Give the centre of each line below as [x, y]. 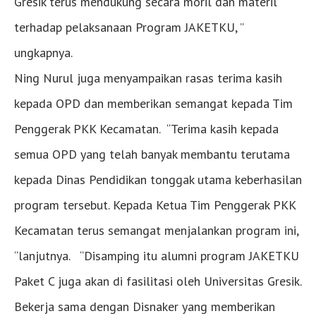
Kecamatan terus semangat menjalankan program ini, [156, 230]
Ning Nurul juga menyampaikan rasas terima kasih [148, 78]
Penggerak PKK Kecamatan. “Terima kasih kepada [146, 128]
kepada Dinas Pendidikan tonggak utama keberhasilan [158, 179]
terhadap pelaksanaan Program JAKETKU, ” [129, 27]
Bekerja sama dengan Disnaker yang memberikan [145, 306]
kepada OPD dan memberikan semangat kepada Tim [153, 103]
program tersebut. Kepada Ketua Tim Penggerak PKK [155, 205]
